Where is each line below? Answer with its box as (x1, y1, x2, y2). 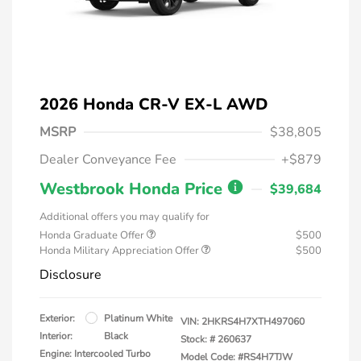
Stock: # (180, 332, 215, 346)
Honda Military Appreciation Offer (39, 243, 201, 258)
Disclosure (39, 265, 102, 284)
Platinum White (104, 311, 172, 325)
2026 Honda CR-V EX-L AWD (39, 93, 268, 115)
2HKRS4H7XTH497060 (201, 314, 305, 328)
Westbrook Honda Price (39, 177, 227, 200)
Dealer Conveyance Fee (39, 150, 176, 168)
